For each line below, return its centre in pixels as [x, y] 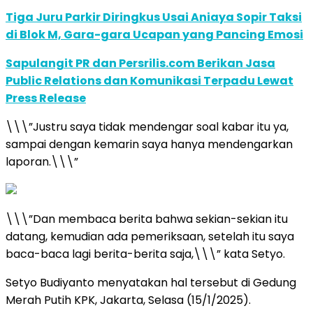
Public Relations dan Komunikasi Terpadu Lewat [150, 80]
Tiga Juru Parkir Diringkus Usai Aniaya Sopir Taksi [154, 17]
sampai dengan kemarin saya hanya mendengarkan [149, 144]
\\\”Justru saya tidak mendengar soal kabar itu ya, [147, 126]
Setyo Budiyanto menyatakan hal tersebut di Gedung [151, 282]
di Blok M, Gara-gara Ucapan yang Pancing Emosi [154, 34]
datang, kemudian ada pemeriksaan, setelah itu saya [150, 236]
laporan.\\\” [42, 161]
